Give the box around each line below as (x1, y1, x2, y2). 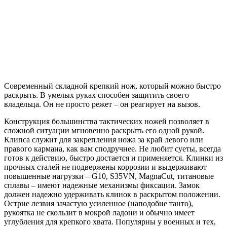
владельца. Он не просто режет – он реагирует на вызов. (4, 99, 200, 108)
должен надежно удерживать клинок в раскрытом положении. (4, 190, 220, 199)
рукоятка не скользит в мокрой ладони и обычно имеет (4, 208, 195, 217)
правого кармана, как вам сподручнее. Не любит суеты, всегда (4, 144, 221, 153)
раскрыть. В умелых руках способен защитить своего (4, 90, 189, 99)
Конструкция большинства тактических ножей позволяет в (4, 117, 209, 126)
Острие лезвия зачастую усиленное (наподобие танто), (4, 199, 193, 208)
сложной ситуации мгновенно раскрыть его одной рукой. (4, 126, 204, 135)
